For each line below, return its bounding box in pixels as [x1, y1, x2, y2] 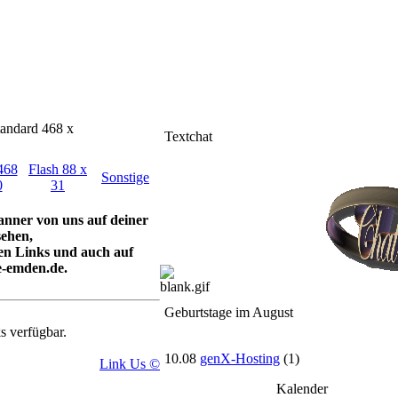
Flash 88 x [28, 162, 87, 178]
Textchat [164, 129, 212, 145]
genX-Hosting [200, 351, 280, 367]
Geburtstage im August [164, 305, 293, 321]
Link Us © [99, 356, 160, 372]
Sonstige [101, 170, 149, 186]
